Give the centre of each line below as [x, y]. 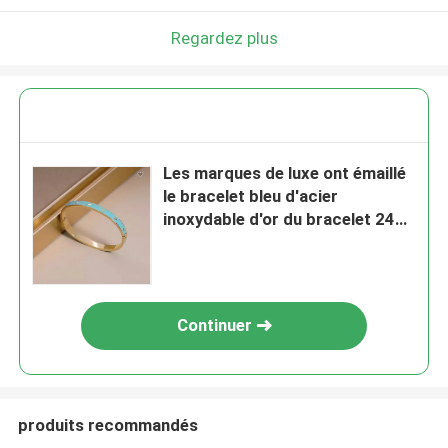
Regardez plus [224, 37]
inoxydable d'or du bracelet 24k [284, 219]
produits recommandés [107, 424]
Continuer [214, 325]
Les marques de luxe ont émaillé [285, 173]
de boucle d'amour [234, 242]
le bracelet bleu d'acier [251, 196]
